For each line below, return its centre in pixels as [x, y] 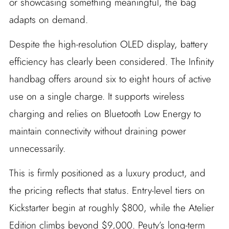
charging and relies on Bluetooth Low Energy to [105, 114]
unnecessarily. [37, 149]
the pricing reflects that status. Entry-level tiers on [107, 191]
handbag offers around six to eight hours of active [110, 79]
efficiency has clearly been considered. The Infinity [111, 62]
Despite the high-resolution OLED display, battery [108, 44]
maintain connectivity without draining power [97, 131]
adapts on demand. [48, 20]
